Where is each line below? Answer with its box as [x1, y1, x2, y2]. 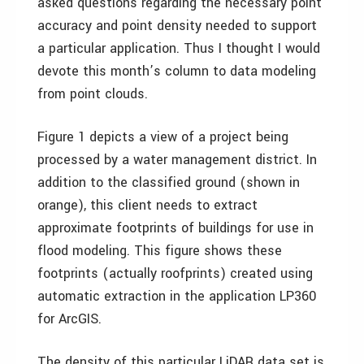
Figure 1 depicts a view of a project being [37, 128, 288, 146]
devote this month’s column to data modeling [37, 62, 316, 80]
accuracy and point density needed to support [37, 16, 317, 35]
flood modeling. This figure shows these [37, 241, 282, 260]
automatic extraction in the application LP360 [37, 287, 316, 305]
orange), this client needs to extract [37, 196, 258, 214]
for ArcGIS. [37, 310, 102, 328]
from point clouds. [37, 84, 148, 103]
